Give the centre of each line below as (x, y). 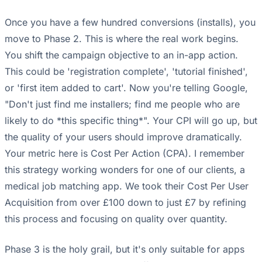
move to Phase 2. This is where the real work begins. (122, 39)
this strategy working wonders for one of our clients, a (125, 170)
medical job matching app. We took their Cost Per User (127, 186)
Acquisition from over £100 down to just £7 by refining (125, 203)
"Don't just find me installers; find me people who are (122, 104)
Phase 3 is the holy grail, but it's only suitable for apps (125, 249)
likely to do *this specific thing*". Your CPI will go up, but (131, 121)
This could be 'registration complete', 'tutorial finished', (126, 72)
